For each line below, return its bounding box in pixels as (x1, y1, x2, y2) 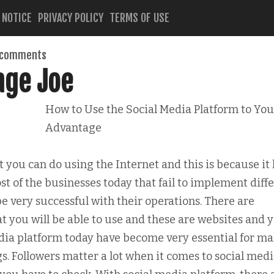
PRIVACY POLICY (38, 11, 103, 24)
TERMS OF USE (109, 11, 169, 24)
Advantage (45, 121, 102, 135)
